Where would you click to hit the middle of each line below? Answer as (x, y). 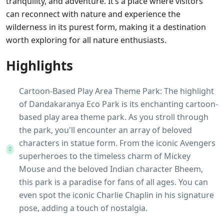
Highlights (39, 65)
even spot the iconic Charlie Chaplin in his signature (116, 195)
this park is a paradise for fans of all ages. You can (113, 182)
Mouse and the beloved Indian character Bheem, (111, 169)
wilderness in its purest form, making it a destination (106, 27)
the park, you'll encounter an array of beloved (105, 130)
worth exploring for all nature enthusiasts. (86, 40)
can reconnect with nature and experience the (93, 14)
